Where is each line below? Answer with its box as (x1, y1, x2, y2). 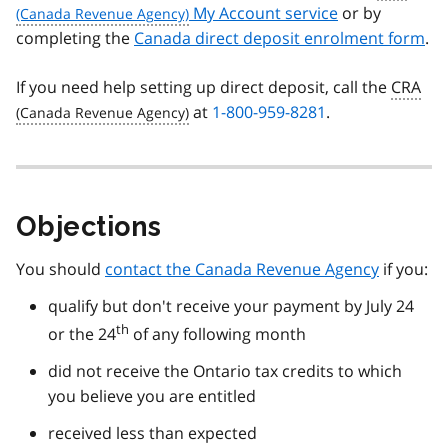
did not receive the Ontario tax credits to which (48, 359, 402, 382)
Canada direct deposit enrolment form (134, 26, 425, 49)
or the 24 (48, 322, 116, 345)
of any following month (129, 322, 306, 345)
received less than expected (48, 421, 257, 444)
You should (16, 257, 105, 280)
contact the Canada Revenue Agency (105, 257, 379, 280)
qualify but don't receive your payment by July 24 (48, 294, 414, 317)
